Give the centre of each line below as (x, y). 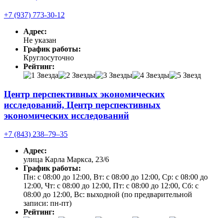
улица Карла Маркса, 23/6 (66, 160)
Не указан (40, 40)
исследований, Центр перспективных (82, 105)
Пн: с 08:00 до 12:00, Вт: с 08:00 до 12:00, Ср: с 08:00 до (116, 177)
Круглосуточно (49, 57)
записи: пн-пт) (47, 203)
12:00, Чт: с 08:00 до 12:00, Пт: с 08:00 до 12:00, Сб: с (111, 186)
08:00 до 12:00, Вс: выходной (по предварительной (108, 195)
